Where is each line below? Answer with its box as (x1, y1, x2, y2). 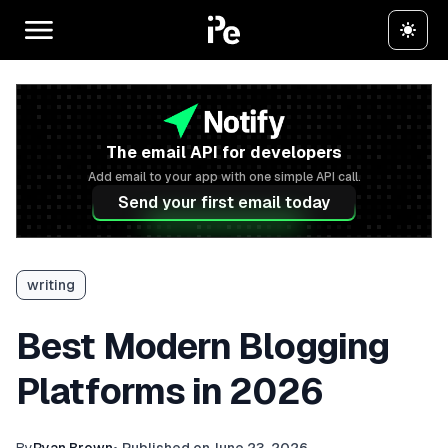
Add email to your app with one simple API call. (87, 170, 361, 184)
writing (27, 277, 75, 293)
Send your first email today (118, 193, 330, 212)
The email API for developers (106, 143, 342, 162)
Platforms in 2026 (16, 371, 323, 412)
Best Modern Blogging (16, 326, 390, 367)
